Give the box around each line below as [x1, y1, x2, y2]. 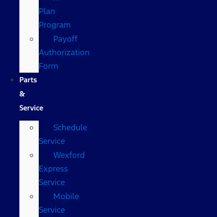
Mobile [53, 190, 79, 201]
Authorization [39, 46, 90, 58]
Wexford [53, 149, 85, 160]
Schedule [53, 122, 87, 133]
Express [39, 163, 68, 174]
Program [39, 19, 71, 30]
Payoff [53, 33, 77, 44]
